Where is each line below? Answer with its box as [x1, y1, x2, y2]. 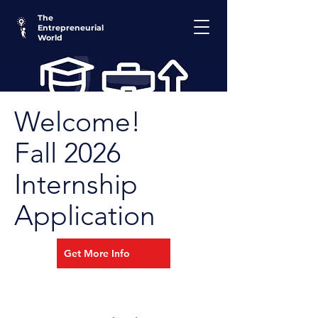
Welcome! [14, 105, 141, 138]
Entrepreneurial [38, 23, 104, 33]
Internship [14, 168, 138, 201]
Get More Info [64, 247, 130, 260]
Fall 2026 [14, 136, 121, 170]
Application [14, 199, 155, 232]
